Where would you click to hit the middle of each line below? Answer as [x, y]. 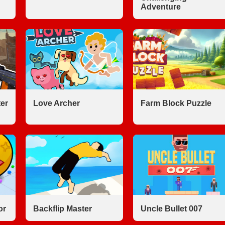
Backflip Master [63, 209]
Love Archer [57, 103]
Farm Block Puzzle [176, 103]
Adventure [160, 7]
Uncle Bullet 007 [171, 209]
